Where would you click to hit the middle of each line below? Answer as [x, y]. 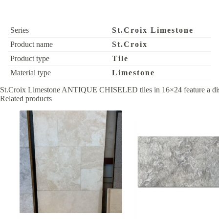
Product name [32, 44]
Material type [31, 73]
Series [20, 30]
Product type [30, 59]
